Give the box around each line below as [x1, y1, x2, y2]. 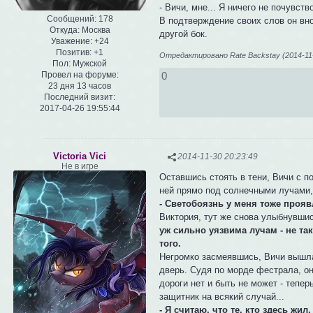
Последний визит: [44, 92, 115, 102]
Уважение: [50, 36, 92, 46]
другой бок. [159, 28, 208, 39]
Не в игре [61, 161, 99, 172]
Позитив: [56, 47, 92, 57]
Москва [79, 24, 110, 35]
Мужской [71, 58, 107, 68]
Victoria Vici [53, 151, 106, 162]
